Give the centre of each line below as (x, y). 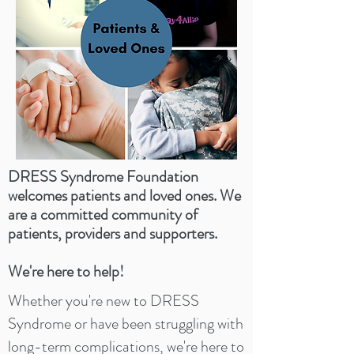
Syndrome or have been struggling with (126, 324)
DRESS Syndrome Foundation (103, 177)
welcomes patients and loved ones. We (124, 196)
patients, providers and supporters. (113, 233)
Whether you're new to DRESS (104, 301)
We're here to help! (66, 271)
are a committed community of (103, 215)
